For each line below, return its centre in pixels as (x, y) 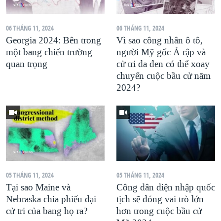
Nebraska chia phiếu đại (51, 200)
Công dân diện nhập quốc (166, 188)
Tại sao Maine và (38, 188)
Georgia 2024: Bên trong (54, 40)
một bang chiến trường (49, 52)
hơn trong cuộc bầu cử (159, 211)
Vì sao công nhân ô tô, (160, 40)
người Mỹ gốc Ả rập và (161, 52)
